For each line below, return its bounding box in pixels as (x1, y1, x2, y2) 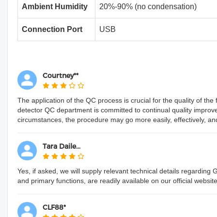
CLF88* (43, 203, 66, 212)
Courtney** (43, 71, 78, 80)
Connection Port (22, 25, 82, 33)
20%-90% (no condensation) (99, 2, 197, 11)
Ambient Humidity (22, 2, 88, 11)
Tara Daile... (43, 142, 80, 151)
